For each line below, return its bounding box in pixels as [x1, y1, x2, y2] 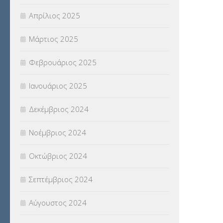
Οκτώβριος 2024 [29, 151, 87, 161]
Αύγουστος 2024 [29, 198, 87, 208]
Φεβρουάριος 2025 [29, 57, 97, 68]
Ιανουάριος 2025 [29, 81, 87, 91]
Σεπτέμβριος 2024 [29, 174, 93, 185]
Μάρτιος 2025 [29, 34, 78, 44]
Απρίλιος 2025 [29, 10, 80, 21]
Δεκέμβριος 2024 [29, 104, 89, 114]
